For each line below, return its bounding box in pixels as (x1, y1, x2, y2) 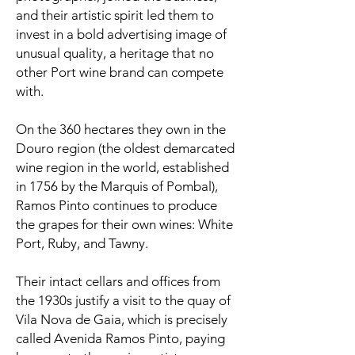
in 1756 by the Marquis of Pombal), (16, 178, 218, 195)
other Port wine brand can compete (16, 64, 223, 81)
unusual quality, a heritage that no (16, 45, 214, 62)
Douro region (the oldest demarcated (16, 140, 235, 157)
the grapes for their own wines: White (16, 216, 233, 233)
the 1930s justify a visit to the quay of (16, 292, 231, 309)
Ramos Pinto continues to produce (16, 197, 217, 214)
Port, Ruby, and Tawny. (16, 235, 148, 252)
